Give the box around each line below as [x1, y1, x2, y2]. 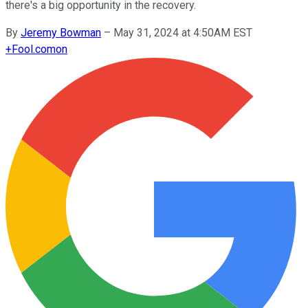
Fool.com [12, 42, 56, 56]
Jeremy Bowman [21, 25, 101, 39]
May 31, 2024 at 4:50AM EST [113, 25, 252, 39]
